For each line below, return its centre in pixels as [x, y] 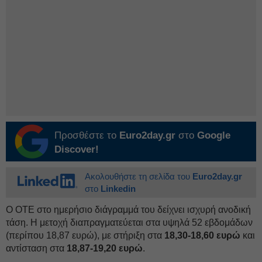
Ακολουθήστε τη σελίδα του [139, 176]
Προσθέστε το [87, 135]
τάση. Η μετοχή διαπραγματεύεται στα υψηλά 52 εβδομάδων [129, 222]
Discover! [77, 149]
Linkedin [118, 188]
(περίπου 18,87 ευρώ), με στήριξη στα [85, 235]
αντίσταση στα [36, 248]
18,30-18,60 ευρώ [202, 235]
